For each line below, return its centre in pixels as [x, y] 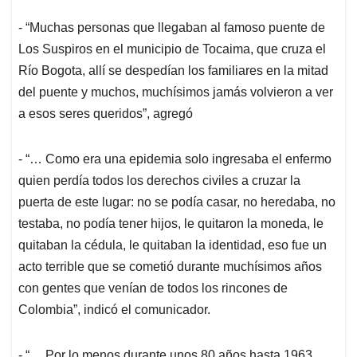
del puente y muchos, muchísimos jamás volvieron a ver [176, 92]
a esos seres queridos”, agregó [106, 114]
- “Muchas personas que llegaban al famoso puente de [172, 28]
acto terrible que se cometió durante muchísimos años [170, 267]
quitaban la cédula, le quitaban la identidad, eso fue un [173, 245]
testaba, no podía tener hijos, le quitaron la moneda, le [171, 224]
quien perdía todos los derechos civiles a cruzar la [159, 181]
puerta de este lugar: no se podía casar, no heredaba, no [177, 202]
